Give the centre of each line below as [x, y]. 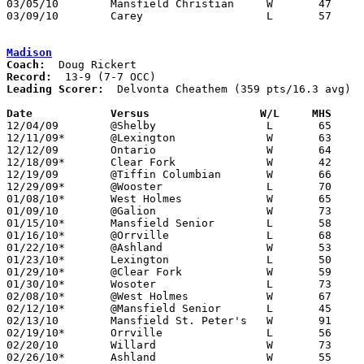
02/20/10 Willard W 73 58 [32, 344]
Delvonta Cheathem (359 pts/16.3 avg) [227, 89]
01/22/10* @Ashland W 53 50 [36, 247]
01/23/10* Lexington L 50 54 [36, 259]
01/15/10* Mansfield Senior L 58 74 [36, 223]
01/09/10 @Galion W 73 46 [32, 210]
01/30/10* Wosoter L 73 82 [36, 284]
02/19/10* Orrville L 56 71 [36, 332]
